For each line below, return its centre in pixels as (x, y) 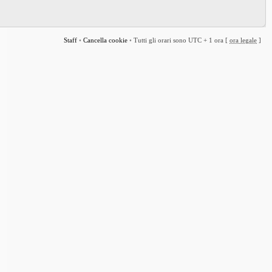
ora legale (243, 40)
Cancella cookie (105, 40)
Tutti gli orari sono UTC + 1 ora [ (182, 40)
